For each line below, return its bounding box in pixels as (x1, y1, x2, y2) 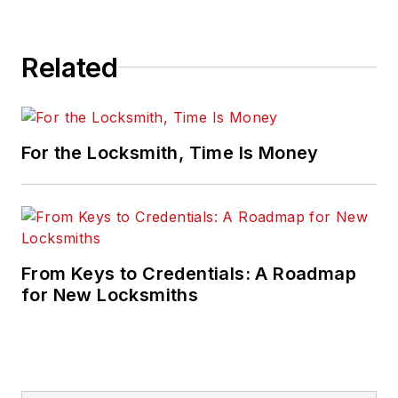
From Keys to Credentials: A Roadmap (21, 262, 356, 284)
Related (21, 51, 118, 84)
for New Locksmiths (21, 283, 199, 306)
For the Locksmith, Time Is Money (21, 141, 319, 163)
